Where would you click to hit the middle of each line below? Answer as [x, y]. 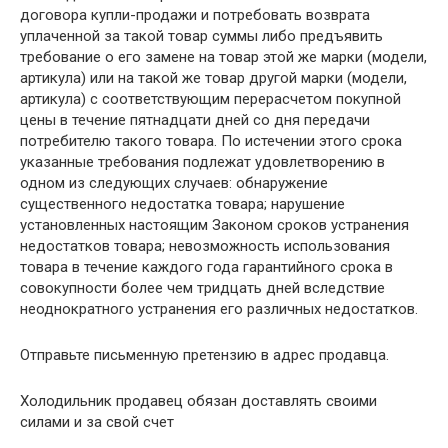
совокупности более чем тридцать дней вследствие [202, 288]
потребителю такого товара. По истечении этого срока [211, 141]
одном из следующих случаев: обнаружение [174, 183]
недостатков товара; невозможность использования [205, 246]
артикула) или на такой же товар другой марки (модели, [213, 78]
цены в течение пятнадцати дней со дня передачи [195, 120]
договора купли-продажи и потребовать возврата [195, 15]
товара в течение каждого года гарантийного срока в [206, 267]
